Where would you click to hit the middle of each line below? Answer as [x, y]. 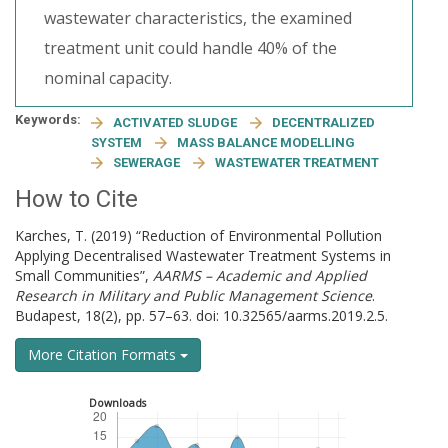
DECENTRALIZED [323, 122]
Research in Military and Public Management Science [193, 295]
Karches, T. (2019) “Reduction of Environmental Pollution [198, 235]
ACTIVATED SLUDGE [176, 122]
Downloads [117, 403]
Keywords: [48, 119]
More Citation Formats [104, 354]
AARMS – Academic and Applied [260, 275]
